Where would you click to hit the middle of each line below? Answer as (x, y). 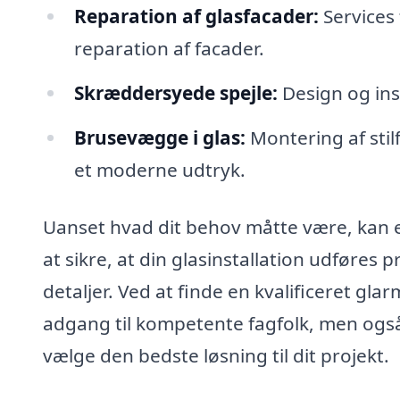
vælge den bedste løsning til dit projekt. (216, 355)
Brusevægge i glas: (159, 137)
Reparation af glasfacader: (196, 17)
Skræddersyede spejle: (175, 93)
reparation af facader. (169, 49)
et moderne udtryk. (159, 169)
